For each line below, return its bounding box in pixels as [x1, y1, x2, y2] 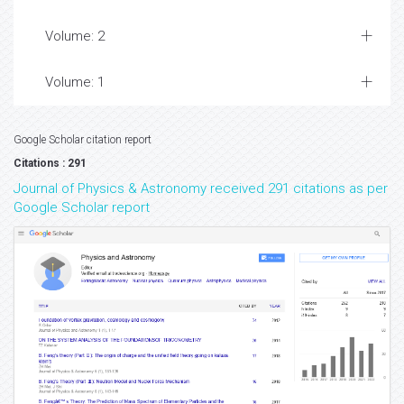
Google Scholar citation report [14, 133, 151, 146]
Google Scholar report [14, 199, 150, 216]
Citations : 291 [14, 157, 87, 170]
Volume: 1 [45, 74, 105, 90]
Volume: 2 [45, 28, 105, 44]
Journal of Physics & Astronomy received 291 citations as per [14, 180, 388, 197]
